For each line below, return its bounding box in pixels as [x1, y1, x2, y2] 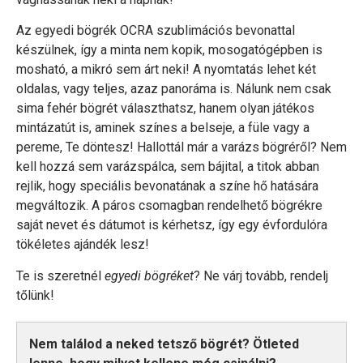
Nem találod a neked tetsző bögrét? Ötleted [29, 335, 299, 352]
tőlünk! [16, 287, 54, 303]
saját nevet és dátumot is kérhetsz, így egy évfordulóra [16, 217, 327, 233]
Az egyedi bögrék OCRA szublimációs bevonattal [16, 23, 295, 39]
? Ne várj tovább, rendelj [194, 267, 328, 284]
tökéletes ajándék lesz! [16, 237, 149, 253]
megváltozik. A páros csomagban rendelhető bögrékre [16, 198, 322, 214]
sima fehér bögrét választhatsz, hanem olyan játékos [16, 100, 314, 117]
